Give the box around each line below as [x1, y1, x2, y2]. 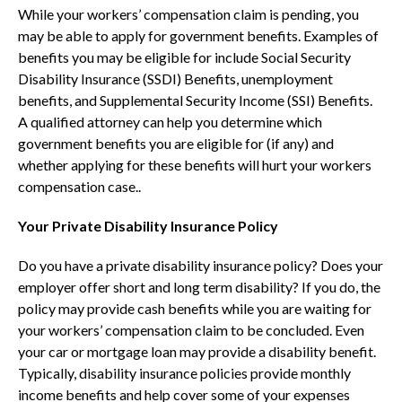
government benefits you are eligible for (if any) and [18, 135, 334, 152]
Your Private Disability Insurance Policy [18, 217, 278, 234]
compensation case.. [18, 178, 141, 195]
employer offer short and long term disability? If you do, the [18, 278, 380, 295]
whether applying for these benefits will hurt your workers [18, 156, 371, 173]
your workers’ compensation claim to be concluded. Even [18, 321, 364, 338]
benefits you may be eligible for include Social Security [18, 48, 351, 66]
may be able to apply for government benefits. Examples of [18, 27, 379, 44]
